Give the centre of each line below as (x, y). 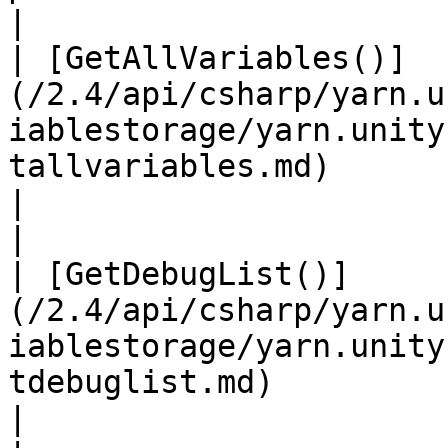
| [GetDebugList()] (179, 274)
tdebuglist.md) (141, 382)
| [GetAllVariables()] (207, 58)
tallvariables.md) (169, 166)
